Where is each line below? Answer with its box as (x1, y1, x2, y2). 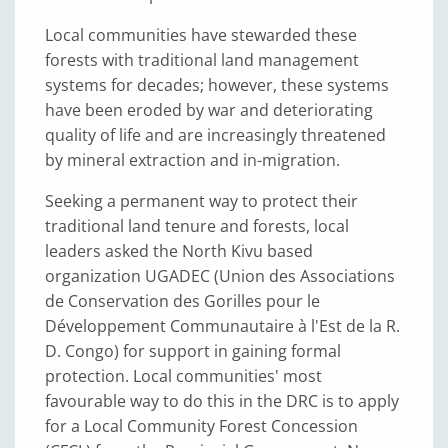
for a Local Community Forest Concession (45, 415, 358, 437)
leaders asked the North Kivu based (45, 240, 313, 262)
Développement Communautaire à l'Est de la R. (45, 315, 400, 337)
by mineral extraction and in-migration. (45, 149, 340, 171)
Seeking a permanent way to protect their (45, 190, 358, 212)
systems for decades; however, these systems (45, 74, 389, 96)
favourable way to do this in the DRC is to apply (45, 390, 399, 412)
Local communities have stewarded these (45, 24, 357, 46)
